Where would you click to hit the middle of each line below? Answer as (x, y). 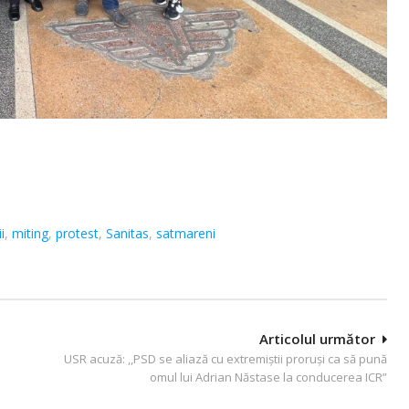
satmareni (186, 233)
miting (30, 233)
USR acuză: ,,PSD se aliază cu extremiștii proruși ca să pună (225, 358)
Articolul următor (317, 338)
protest (77, 233)
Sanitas (127, 233)
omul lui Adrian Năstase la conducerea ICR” (268, 377)
